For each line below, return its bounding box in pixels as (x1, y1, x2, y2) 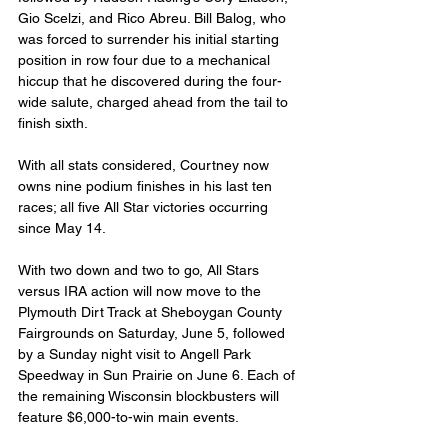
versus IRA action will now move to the (18, 283, 265, 300)
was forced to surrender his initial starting (18, 31, 283, 48)
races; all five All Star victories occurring (18, 199, 272, 216)
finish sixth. (18, 115, 88, 132)
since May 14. (18, 220, 106, 237)
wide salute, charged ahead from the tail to (18, 94, 292, 111)
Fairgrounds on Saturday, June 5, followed (18, 325, 289, 342)
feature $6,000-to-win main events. (18, 409, 239, 426)
